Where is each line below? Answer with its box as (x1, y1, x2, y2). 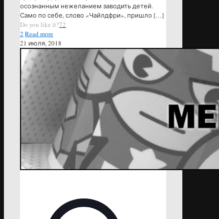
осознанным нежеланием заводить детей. (20, 1, 153, 10)
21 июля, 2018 (20, 38, 62, 47)
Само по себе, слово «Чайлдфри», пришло (20, 10, 152, 20)
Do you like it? (20, 20, 59, 29)
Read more (25, 29, 53, 38)
